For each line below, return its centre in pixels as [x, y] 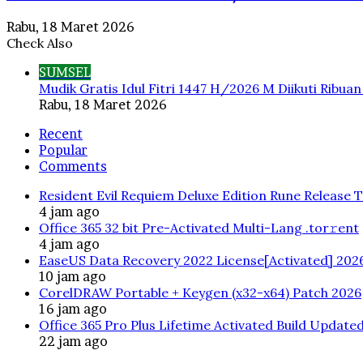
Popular [63, 149]
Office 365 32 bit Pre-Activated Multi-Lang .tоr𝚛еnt [199, 227]
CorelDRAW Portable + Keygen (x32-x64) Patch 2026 [200, 292]
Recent [61, 133]
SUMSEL [65, 72]
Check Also [40, 43]
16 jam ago [73, 308]
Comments [73, 166]
